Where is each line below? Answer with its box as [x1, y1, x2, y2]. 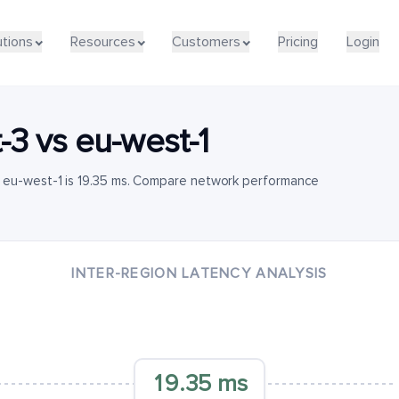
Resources [69, 32, 135, 51]
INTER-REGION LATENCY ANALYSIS [71, 265, 328, 282]
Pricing [277, 32, 318, 51]
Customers [172, 32, 240, 51]
